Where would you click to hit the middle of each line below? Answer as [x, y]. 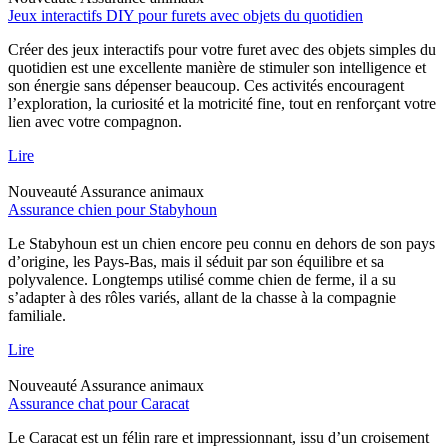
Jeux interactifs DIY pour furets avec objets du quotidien [185, 15]
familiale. [37, 315]
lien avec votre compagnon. [95, 121]
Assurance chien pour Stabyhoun [112, 209]
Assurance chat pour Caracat [98, 403]
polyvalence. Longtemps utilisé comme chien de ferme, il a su [202, 279]
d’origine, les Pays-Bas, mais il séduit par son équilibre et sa [196, 261]
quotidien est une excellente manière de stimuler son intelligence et [217, 67]
